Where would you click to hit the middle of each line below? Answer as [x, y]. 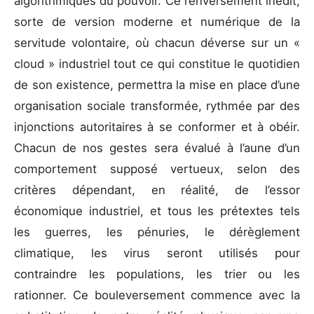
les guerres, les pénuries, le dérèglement [157, 232]
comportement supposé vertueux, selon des [157, 169]
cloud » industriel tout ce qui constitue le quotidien [157, 63]
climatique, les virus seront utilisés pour [157, 253]
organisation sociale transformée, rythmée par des [157, 105]
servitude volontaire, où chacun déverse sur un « [157, 42]
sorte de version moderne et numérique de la [157, 21]
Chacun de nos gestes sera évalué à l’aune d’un [157, 148]
